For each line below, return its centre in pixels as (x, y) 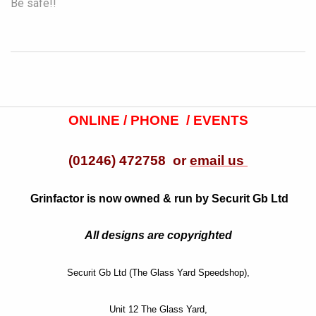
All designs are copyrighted (158, 235)
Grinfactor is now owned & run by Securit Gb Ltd (158, 198)
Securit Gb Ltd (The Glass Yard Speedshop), (158, 272)
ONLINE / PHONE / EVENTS (158, 120)
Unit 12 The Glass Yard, (158, 309)
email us (219, 160)
